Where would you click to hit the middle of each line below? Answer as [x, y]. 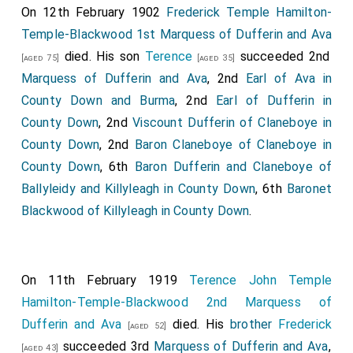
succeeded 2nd [282, 56]
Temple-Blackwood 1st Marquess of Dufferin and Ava [176, 34]
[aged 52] [144, 326]
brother [251, 324]
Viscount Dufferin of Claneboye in [232, 123]
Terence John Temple [261, 280]
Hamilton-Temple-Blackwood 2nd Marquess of [176, 302]
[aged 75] [40, 58]
